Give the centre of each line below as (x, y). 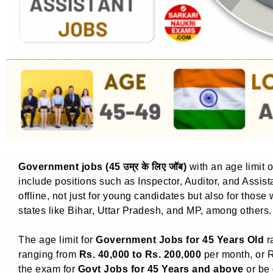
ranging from (49, 254)
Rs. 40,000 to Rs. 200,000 (140, 254)
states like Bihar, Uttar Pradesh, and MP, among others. (145, 210)
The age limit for (57, 239)
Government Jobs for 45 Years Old (180, 239)
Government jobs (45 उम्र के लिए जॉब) (102, 166)
